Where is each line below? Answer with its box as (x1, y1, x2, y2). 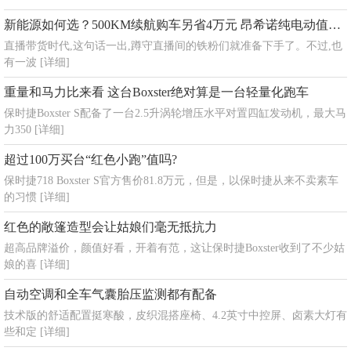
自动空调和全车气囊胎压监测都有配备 (4, 288, 217, 301)
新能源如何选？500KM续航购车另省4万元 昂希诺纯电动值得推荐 (328, 18, 341, 31)
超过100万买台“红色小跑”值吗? (4, 153, 177, 166)
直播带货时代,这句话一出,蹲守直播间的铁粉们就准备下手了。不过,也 (4, 40, 342, 52)
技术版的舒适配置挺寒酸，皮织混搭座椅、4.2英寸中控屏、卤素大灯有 (4, 309, 347, 321)
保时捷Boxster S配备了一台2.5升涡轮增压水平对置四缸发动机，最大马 (4, 107, 346, 119)
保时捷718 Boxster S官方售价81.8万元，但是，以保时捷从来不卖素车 (4, 175, 338, 186)
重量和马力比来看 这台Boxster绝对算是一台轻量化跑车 (4, 85, 309, 99)
